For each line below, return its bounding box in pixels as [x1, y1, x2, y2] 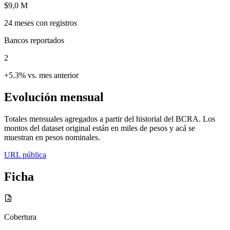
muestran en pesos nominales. [4, 132, 100, 142]
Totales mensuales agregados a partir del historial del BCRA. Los [4, 114, 215, 123]
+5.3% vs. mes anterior [4, 70, 79, 80]
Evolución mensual [4, 90, 104, 104]
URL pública [4, 150, 46, 159]
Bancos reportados [4, 35, 64, 45]
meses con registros [12, 18, 77, 27]
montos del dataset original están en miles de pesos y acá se [4, 123, 195, 132]
